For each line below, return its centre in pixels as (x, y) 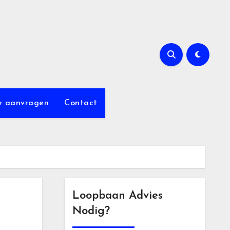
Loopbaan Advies (117, 196)
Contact (81, 103)
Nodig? (91, 211)
